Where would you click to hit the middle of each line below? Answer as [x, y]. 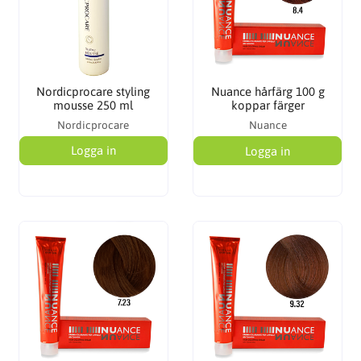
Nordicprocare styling [93, 92]
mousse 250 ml [93, 106]
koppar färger [268, 106]
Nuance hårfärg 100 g [268, 92]
